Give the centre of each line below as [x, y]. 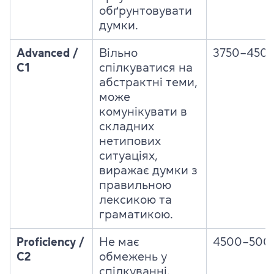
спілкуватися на [146, 68]
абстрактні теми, [148, 82]
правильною [135, 185]
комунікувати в [143, 112]
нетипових [130, 141]
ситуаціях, [128, 156]
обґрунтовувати [146, 11]
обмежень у [133, 257]
